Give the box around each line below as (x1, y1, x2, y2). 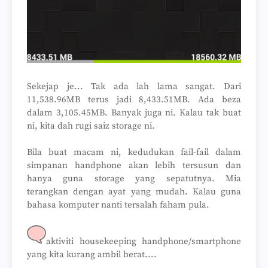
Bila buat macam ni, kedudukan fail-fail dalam (27, 146, 241, 158)
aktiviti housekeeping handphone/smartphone (46, 235, 241, 247)
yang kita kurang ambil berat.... (27, 248, 157, 260)
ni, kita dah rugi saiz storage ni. (27, 120, 155, 132)
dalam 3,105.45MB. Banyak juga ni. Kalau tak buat (27, 106, 241, 118)
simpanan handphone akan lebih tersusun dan (27, 159, 241, 171)
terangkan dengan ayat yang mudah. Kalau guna (27, 185, 241, 197)
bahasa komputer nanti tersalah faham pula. (27, 199, 209, 211)
